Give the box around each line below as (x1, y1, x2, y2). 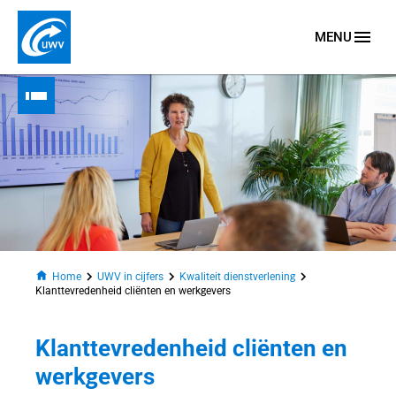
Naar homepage (18, 64, 117, 80)
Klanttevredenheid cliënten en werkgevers (35, 285, 232, 297)
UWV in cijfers (97, 270, 164, 283)
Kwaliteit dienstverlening (179, 270, 296, 283)
